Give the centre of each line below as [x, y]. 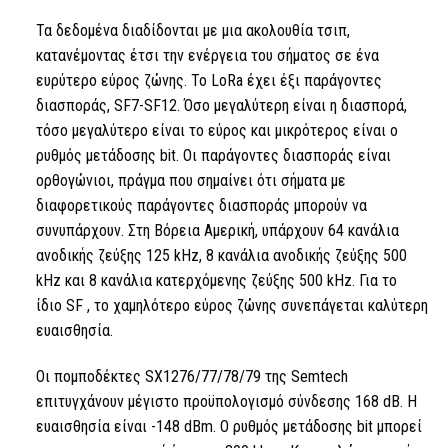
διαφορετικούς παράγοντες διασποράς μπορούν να [201, 206]
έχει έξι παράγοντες [312, 81]
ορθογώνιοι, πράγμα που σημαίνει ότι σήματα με [190, 181]
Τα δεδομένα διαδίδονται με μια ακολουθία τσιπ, [192, 31]
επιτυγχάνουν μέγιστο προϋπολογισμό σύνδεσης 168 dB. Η [226, 402]
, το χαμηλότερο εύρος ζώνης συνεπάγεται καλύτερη [255, 306]
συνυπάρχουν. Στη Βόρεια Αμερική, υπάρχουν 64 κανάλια [217, 231]
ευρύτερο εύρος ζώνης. [113, 81]
